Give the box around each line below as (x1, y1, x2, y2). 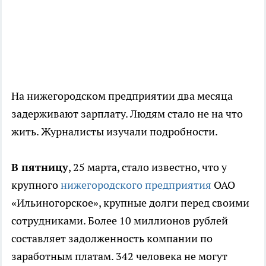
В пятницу (11, 160, 68, 175)
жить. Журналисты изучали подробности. (11, 125, 218, 139)
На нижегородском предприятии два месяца (11, 89, 233, 103)
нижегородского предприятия (61, 178, 211, 192)
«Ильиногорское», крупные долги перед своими (11, 196, 249, 210)
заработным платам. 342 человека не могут (11, 249, 227, 264)
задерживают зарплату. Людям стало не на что (11, 107, 243, 121)
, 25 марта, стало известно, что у (68, 160, 227, 175)
